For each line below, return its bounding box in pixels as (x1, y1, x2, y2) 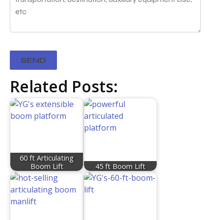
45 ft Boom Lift (95, 161, 145, 171)
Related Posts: (10, 76, 118, 97)
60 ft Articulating (20, 153, 74, 163)
